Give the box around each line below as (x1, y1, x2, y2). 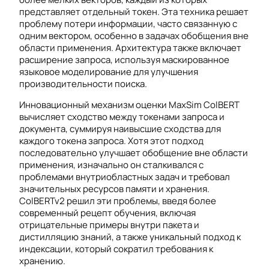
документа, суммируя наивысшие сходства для (19, 122, 221, 136)
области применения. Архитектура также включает (19, 41, 241, 55)
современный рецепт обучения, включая (19, 207, 196, 220)
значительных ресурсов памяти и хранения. (19, 183, 210, 196)
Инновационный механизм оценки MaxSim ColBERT (19, 98, 240, 112)
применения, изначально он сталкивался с (19, 159, 204, 172)
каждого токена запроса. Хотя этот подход (19, 134, 204, 148)
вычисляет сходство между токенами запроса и (19, 110, 225, 124)
